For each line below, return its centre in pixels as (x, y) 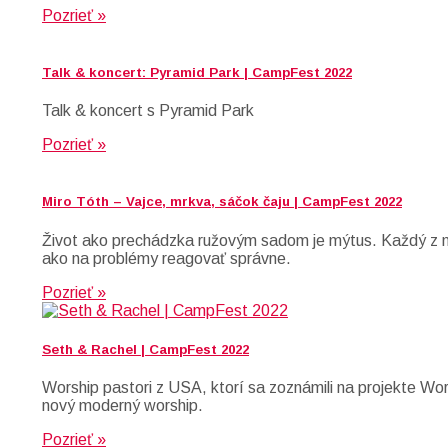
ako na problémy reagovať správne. (166, 258)
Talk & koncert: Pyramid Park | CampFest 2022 (197, 73)
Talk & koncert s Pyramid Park (148, 111)
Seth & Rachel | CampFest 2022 (145, 349)
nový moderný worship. (122, 405)
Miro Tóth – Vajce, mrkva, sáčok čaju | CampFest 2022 (222, 202)
